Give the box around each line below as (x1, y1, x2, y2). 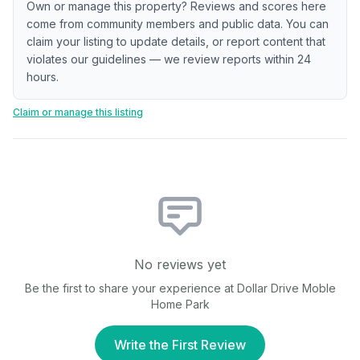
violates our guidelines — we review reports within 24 (27, 52, 311, 66)
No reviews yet (134, 256, 226, 272)
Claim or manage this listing (13, 106, 143, 118)
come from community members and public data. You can (27, 17, 329, 31)
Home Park (150, 297, 210, 311)
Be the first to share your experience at (24, 281, 237, 295)
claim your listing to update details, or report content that (27, 35, 325, 48)
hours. (27, 70, 59, 84)
